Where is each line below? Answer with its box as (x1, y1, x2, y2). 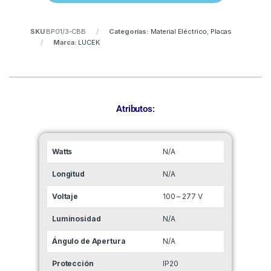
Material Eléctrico (150, 27, 207, 36)
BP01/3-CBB (46, 27, 87, 36)
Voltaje (52, 192, 79, 201)
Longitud (52, 169, 85, 179)
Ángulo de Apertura (52, 237, 126, 246)
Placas (211, 27, 232, 36)
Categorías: (109, 27, 149, 36)
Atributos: (116, 103, 155, 115)
